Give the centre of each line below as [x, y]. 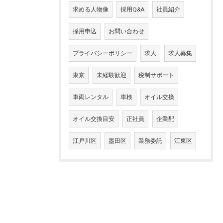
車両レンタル [91, 97]
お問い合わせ [126, 32]
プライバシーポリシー [103, 54]
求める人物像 [91, 10]
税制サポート [156, 75]
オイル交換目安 [94, 119]
